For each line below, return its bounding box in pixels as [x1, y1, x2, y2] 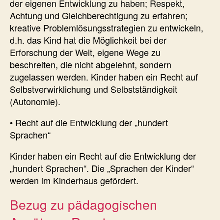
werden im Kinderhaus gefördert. [10, 173, 138, 187]
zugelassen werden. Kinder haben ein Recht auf [10, 70, 198, 83]
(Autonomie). [10, 94, 60, 108]
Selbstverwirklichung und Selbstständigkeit [10, 82, 177, 95]
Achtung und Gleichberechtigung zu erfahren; [10, 8, 188, 22]
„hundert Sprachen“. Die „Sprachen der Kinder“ [10, 161, 194, 174]
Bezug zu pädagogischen [10, 194, 157, 213]
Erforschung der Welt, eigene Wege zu [10, 45, 161, 58]
